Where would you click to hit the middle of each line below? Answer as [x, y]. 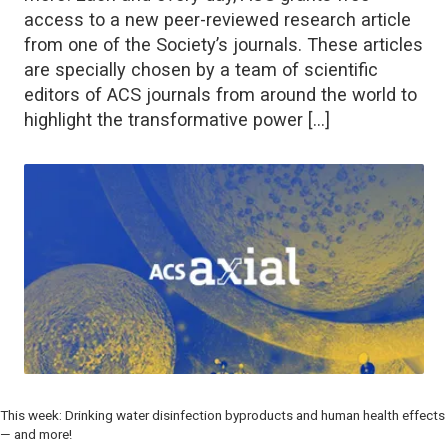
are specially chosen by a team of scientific [201, 69]
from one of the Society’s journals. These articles [223, 44]
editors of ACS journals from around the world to [220, 94]
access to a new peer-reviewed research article [217, 19]
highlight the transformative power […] [177, 119]
